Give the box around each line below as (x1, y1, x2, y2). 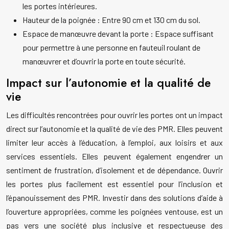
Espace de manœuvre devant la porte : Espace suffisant (22, 29, 214, 39)
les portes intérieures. (22, 1, 97, 11)
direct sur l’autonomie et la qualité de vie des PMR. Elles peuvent (6, 124, 223, 134)
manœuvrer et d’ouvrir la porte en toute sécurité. (22, 56, 186, 66)
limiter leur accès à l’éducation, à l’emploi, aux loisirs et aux (6, 138, 223, 148)
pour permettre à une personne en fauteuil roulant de (22, 42, 200, 53)
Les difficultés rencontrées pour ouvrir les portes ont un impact (6, 110, 223, 120)
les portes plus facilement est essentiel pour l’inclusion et (6, 179, 223, 189)
